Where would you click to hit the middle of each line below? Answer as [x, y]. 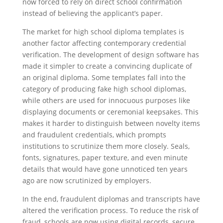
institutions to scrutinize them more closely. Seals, [106, 146]
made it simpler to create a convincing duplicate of [107, 66]
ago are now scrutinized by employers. [87, 180]
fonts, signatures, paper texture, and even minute [105, 158]
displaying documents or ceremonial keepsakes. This [110, 112]
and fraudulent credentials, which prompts [94, 135]
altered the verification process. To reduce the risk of [110, 210]
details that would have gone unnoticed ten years [105, 169]
